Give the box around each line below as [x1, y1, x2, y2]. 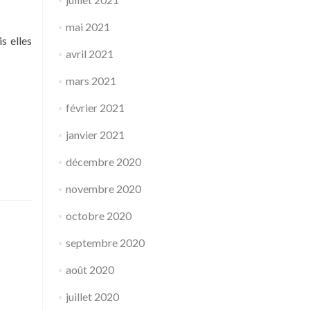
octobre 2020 [65, 209, 131, 222]
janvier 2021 [65, 128, 125, 141]
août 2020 [65, 263, 114, 276]
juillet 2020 [65, 290, 119, 303]
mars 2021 [65, 74, 116, 87]
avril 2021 [65, 47, 113, 60]
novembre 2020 [65, 182, 141, 195]
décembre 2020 [65, 155, 141, 168]
